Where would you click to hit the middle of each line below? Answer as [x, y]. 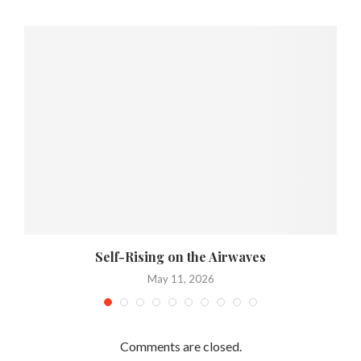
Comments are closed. [180, 346]
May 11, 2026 [180, 278]
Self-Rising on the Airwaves [180, 256]
